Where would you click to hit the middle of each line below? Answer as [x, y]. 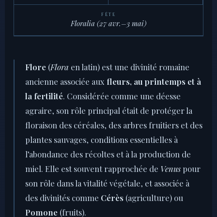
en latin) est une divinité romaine [129, 67]
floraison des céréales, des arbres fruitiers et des [114, 125]
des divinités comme [63, 198]
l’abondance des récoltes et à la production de [108, 154]
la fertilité [44, 96]
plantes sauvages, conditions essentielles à [101, 140]
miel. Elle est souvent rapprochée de [93, 169]
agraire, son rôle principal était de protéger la [109, 111]
